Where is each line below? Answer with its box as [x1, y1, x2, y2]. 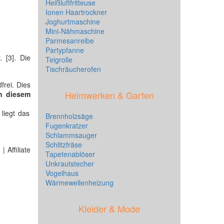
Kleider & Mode [78, 202, 140, 215]
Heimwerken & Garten [64, 88, 154, 101]
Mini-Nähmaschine [45, 26, 104, 36]
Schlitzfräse [45, 139, 82, 149]
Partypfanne [45, 45, 84, 55]
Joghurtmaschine [45, 16, 100, 26]
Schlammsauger [45, 130, 97, 140]
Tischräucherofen [45, 64, 101, 74]
